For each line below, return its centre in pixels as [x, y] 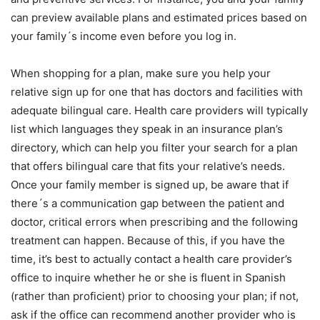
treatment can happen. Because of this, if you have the [148, 240]
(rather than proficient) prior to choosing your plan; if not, [155, 296]
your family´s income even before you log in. [125, 36]
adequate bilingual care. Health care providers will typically [159, 110]
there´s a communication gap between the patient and [147, 203]
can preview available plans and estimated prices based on [159, 17]
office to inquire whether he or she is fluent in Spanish [148, 277]
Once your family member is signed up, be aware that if [150, 185]
